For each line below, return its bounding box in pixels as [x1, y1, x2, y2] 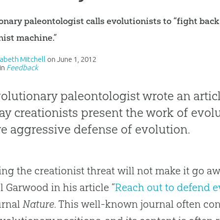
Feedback [6, 63, 38, 72]
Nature [23, 197, 55, 210]
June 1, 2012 [57, 55, 97, 63]
